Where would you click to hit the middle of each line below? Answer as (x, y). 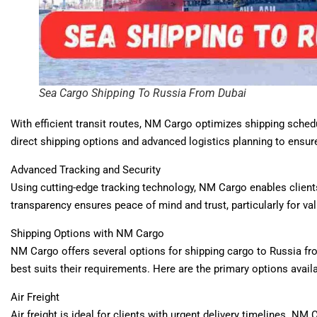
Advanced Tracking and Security (86, 169)
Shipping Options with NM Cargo (87, 233)
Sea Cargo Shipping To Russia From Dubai (143, 93)
